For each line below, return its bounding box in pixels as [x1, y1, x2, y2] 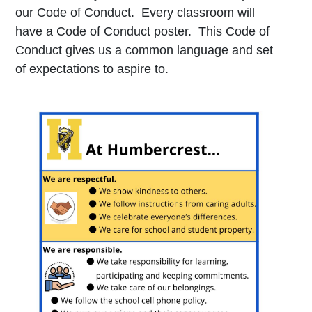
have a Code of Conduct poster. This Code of [15, 24, 270, 38]
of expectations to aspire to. [15, 61, 175, 76]
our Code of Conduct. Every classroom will [15, 5, 255, 19]
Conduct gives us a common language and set [15, 42, 273, 57]
